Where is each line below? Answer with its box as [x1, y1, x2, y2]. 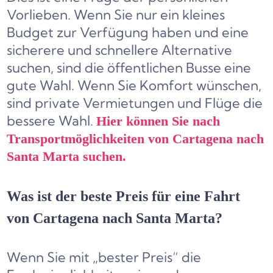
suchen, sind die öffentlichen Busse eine [7, 59, 252, 77]
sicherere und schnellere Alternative [7, 41, 233, 59]
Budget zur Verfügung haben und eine [7, 24, 249, 41]
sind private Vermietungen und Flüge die [7, 94, 263, 112]
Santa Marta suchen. [7, 149, 127, 165]
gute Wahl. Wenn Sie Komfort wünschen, [7, 77, 262, 94]
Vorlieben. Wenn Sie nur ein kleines [7, 6, 225, 24]
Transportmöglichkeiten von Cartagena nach [7, 131, 264, 147]
